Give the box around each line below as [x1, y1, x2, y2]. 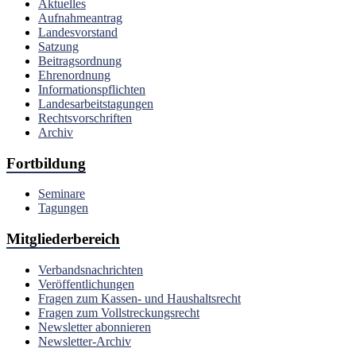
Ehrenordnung [38, 68, 110, 82]
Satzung [38, 39, 79, 53]
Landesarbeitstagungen [38, 96, 153, 110]
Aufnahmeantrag [38, 10, 122, 25]
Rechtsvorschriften [38, 110, 132, 125]
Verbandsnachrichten [38, 262, 143, 277]
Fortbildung [6, 154, 86, 172]
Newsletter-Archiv [38, 334, 131, 348]
